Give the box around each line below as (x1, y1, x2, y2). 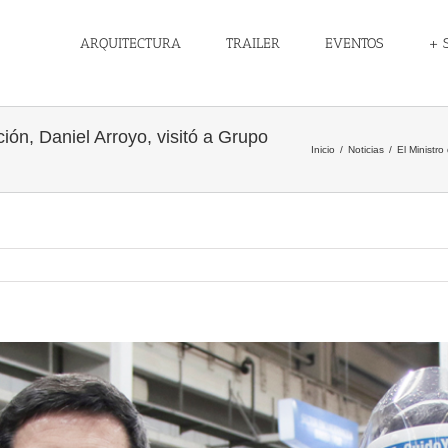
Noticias (348, 144, 384, 155)
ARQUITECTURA (80, 34, 181, 52)
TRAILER (226, 34, 280, 52)
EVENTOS (325, 34, 383, 52)
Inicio (311, 144, 335, 155)
